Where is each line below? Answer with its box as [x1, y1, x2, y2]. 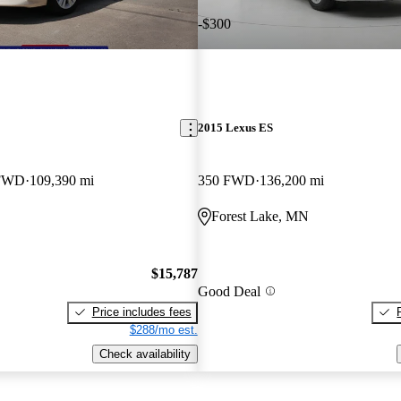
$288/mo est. [129, 322, 198, 337]
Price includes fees [91, 304, 192, 319]
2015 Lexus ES [197, 121, 273, 135]
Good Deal [197, 283, 260, 299]
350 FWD [197, 173, 255, 189]
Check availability [98, 346, 191, 361]
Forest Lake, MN [210, 209, 309, 225]
